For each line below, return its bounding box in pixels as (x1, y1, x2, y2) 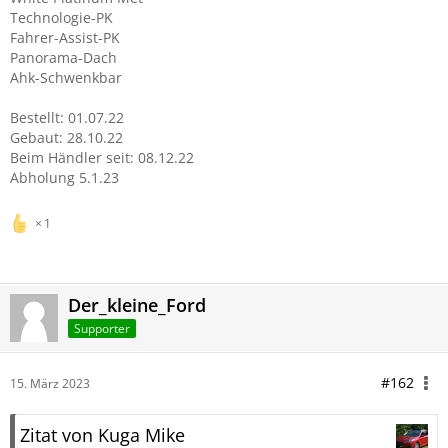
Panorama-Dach (10, 48, 117, 67)
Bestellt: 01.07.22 (10, 108, 124, 127)
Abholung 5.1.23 (10, 168, 119, 187)
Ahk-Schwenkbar (10, 68, 122, 87)
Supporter (74, 319, 130, 337)
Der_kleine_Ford (68, 293, 206, 317)
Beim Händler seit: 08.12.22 (10, 148, 194, 167)
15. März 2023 (10, 375, 90, 392)
